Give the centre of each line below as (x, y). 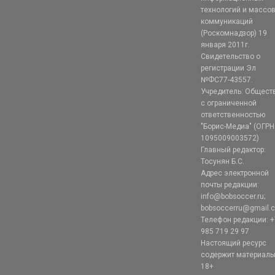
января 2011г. (226, 45)
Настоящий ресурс (234, 243)
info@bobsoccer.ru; (234, 197)
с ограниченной (229, 103)
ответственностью (233, 115)
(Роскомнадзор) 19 (234, 33)
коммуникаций (227, 22)
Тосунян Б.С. (223, 162)
